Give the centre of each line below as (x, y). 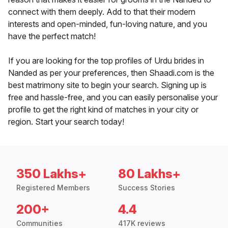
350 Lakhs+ (51, 174)
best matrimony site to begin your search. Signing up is (107, 85)
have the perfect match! (52, 36)
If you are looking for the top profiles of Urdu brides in (106, 61)
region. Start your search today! (66, 122)
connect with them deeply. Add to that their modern (102, 12)
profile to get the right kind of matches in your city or (103, 110)
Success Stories (147, 188)
